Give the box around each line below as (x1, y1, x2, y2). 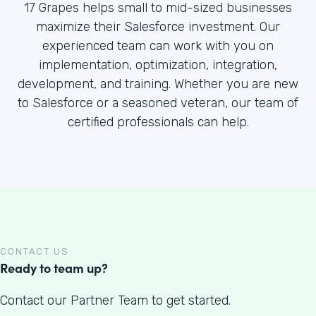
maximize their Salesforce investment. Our (36, 19, 280, 35)
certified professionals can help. (67, 114, 249, 130)
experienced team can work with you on (42, 38, 274, 54)
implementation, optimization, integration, (39, 57, 277, 73)
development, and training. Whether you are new (18, 76, 298, 92)
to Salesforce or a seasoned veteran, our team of (18, 95, 298, 111)
